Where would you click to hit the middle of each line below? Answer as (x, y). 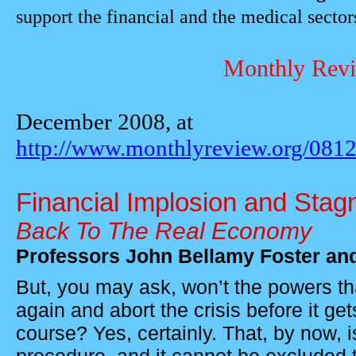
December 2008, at (104, 122)
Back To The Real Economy (164, 231)
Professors (71, 256)
